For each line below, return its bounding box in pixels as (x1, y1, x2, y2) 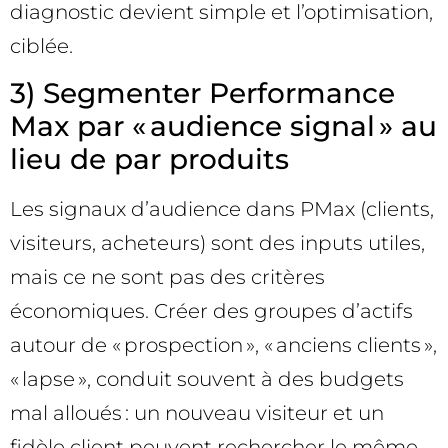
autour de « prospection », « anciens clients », (10, 332, 437, 357)
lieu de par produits (10, 141, 289, 176)
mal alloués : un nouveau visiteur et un (10, 400, 384, 425)
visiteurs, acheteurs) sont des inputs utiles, (10, 230, 425, 255)
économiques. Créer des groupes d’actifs (10, 298, 413, 323)
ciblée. (10, 33, 73, 58)
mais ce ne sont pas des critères (10, 264, 325, 289)
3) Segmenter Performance (10, 75, 395, 110)
